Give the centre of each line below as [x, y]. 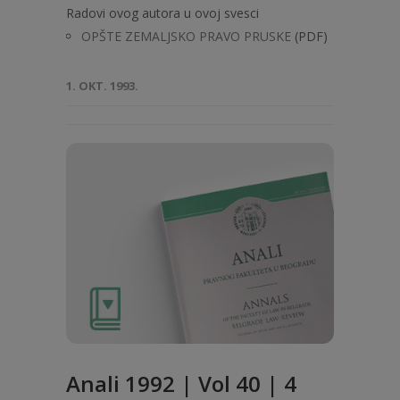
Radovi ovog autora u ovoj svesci [162, 13]
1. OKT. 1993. [102, 86]
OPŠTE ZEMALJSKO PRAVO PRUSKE [186, 36]
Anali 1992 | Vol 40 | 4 [181, 383]
